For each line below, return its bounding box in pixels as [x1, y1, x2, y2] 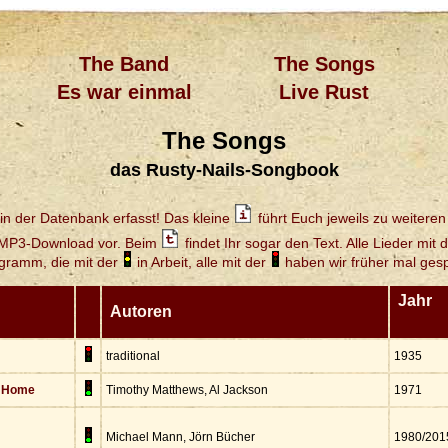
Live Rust [279, 81, 369, 103]
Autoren [110, 303, 176, 320]
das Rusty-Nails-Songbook [109, 160, 339, 180]
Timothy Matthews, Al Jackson [106, 383, 268, 397]
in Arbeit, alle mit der [132, 254, 270, 270]
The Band [79, 53, 169, 75]
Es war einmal [56, 81, 192, 103]
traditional [106, 349, 160, 363]
